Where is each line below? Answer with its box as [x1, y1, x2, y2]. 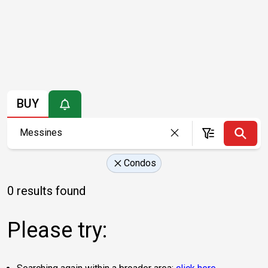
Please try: [7, 217, 107, 243]
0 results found [7, 183, 86, 198]
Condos [124, 157, 156, 169]
